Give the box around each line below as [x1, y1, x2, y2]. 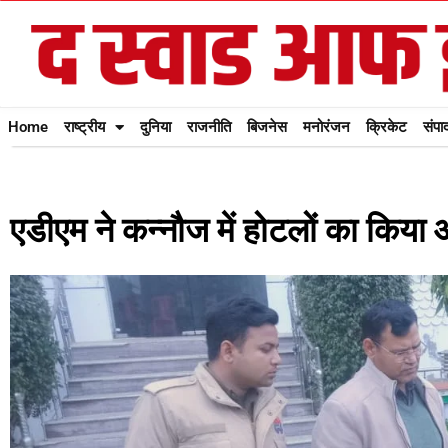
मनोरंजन [303, 118, 350, 136]
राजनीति [187, 118, 231, 136]
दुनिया [140, 118, 171, 136]
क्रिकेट [366, 118, 407, 136]
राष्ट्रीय [64, 118, 105, 136]
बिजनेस [247, 118, 287, 136]
